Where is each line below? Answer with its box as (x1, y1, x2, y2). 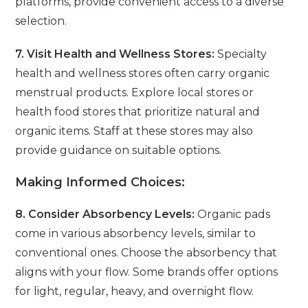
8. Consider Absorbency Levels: (15, 208, 195, 221)
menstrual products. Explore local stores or (15, 86, 254, 100)
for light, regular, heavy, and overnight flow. (15, 285, 254, 298)
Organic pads (195, 208, 271, 221)
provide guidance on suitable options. (15, 144, 222, 157)
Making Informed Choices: (15, 175, 186, 190)
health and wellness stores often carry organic (15, 67, 270, 80)
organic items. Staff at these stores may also (15, 124, 254, 138)
